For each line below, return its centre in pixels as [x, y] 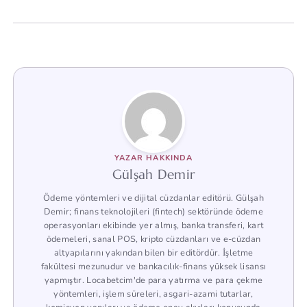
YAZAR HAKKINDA [153, 158]
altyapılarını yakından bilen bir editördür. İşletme [153, 253]
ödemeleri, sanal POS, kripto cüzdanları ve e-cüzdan [153, 239]
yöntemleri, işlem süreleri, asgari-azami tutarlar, [153, 294]
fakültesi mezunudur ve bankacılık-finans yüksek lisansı [153, 266]
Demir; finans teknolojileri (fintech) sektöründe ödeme [153, 211]
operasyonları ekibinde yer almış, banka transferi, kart [153, 225]
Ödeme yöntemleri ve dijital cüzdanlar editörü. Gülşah [153, 198]
